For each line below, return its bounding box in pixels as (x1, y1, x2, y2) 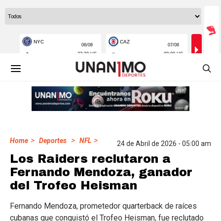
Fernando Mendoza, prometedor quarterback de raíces (10, 201, 197, 211)
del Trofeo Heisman (10, 179, 137, 192)
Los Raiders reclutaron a (10, 152, 171, 165)
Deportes (39, 137, 67, 145)
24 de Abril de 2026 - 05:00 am (117, 140, 211, 147)
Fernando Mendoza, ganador (10, 166, 192, 179)
